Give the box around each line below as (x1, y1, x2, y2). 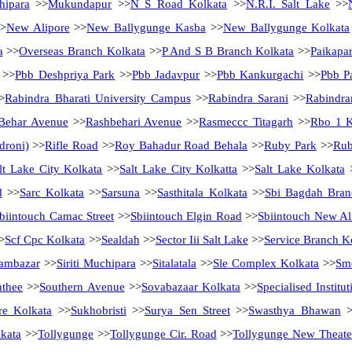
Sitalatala (152, 257, 196, 269)
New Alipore (5, 21, 70, 34)
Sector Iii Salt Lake (155, 233, 248, 246)
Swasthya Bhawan (248, 304, 341, 317)
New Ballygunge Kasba (86, 21, 206, 34)
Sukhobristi (70, 304, 126, 317)
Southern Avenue (39, 280, 125, 293)
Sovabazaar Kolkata (141, 280, 240, 293)
